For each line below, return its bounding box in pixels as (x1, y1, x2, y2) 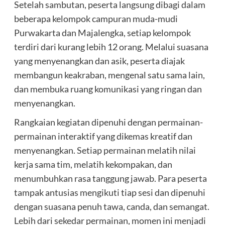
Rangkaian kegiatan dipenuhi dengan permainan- (14, 117, 203, 128)
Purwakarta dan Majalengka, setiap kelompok (14, 27, 191, 39)
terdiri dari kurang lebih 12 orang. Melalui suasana (14, 41, 208, 53)
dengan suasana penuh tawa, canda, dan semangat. (14, 201, 209, 212)
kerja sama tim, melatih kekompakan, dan (14, 159, 172, 170)
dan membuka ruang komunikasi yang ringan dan (14, 83, 202, 95)
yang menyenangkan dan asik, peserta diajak (14, 55, 185, 67)
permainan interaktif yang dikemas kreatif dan (14, 131, 192, 142)
